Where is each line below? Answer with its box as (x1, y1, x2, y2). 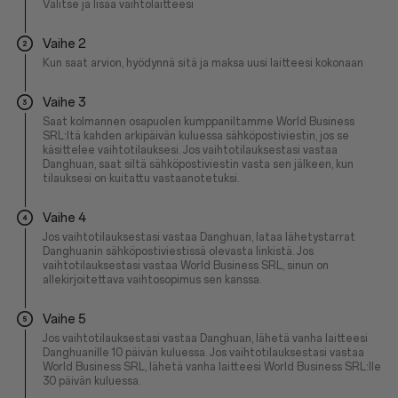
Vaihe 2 (43, 36, 86, 52)
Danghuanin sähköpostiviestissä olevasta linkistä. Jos (43, 245, 314, 258)
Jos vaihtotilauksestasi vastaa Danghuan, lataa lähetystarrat (43, 231, 355, 243)
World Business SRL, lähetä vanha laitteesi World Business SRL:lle (43, 361, 381, 373)
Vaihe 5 (43, 312, 86, 327)
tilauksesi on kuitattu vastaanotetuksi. (43, 172, 239, 185)
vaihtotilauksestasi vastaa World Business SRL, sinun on (43, 259, 329, 272)
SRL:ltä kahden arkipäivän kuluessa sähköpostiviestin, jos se (43, 130, 349, 142)
